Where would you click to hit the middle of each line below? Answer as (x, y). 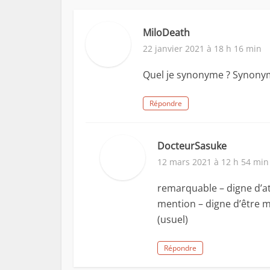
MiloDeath (166, 33)
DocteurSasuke (192, 146)
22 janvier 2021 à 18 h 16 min (202, 49)
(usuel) (173, 219)
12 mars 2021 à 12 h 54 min (213, 162)
